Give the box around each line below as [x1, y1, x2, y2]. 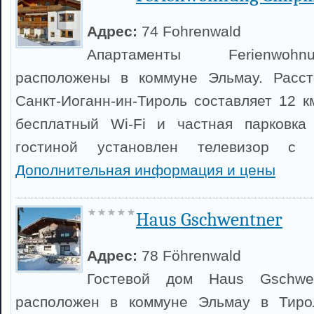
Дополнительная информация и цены [15, 162, 275, 178]
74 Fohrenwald [142, 23, 241, 39]
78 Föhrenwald [142, 247, 241, 264]
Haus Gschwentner [136, 209, 282, 231]
